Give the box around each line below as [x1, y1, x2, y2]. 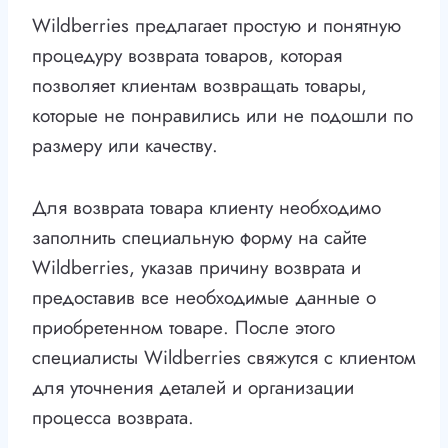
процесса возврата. [32, 404, 194, 432]
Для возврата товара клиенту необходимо [32, 194, 381, 222]
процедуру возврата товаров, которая [32, 42, 342, 70]
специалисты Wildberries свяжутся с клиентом [32, 344, 416, 372]
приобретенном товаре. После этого [32, 314, 335, 342]
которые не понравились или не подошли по [32, 102, 413, 130]
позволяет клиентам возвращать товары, [32, 72, 367, 100]
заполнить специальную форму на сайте [32, 224, 367, 252]
